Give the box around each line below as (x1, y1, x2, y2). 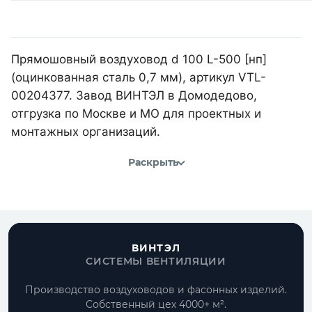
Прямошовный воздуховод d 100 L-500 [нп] (11, 52, 267, 66)
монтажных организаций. (11, 124, 160, 139)
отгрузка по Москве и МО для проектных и (11, 106, 261, 120)
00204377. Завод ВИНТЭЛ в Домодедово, (11, 88, 257, 102)
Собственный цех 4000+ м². (86, 298, 226, 311)
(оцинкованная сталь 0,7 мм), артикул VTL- (11, 70, 266, 84)
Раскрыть (128, 156, 178, 169)
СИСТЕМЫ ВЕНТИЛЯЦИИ (86, 255, 226, 267)
